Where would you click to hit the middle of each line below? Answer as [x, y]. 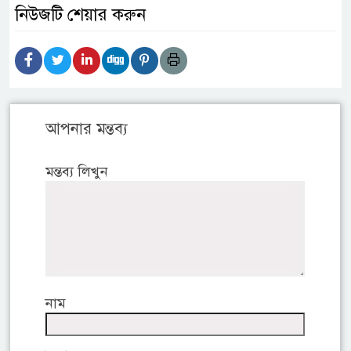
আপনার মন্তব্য [87, 129]
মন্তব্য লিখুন [77, 172]
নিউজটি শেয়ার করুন [80, 15]
